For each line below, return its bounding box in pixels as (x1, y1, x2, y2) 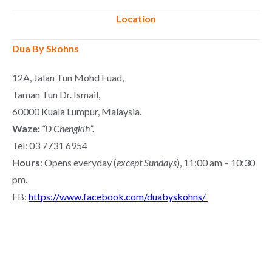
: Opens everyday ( (40, 157, 117, 168)
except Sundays (117, 157, 177, 168)
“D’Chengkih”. (42, 123, 94, 134)
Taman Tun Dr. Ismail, (12, 89, 100, 100)
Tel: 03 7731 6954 (12, 140, 87, 151)
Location (116, 13, 156, 24)
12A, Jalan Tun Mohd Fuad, (12, 72, 124, 83)
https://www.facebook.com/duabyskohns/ (29, 191, 208, 202)
